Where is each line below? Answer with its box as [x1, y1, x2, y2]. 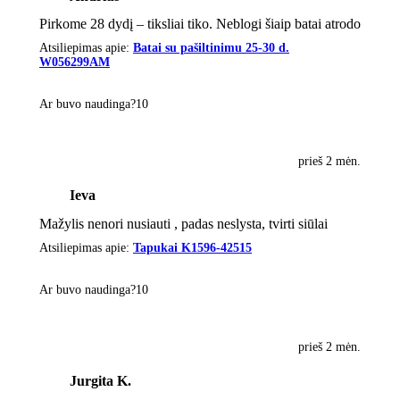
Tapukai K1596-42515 [133, 241, 252, 255]
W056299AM [39, 55, 110, 70]
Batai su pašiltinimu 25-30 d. [133, 41, 289, 55]
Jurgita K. [69, 373, 131, 389]
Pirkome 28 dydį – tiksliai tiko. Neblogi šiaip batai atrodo [39, 16, 361, 32]
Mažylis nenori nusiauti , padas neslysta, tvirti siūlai [39, 215, 328, 231]
